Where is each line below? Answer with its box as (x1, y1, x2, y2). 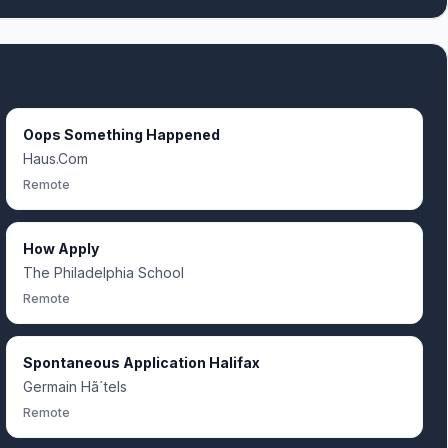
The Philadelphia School (23, 264, 184, 281)
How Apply (23, 240, 99, 257)
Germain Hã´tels (23, 378, 127, 395)
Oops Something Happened (23, 126, 220, 143)
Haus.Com (23, 150, 88, 167)
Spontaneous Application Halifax (23, 354, 260, 371)
